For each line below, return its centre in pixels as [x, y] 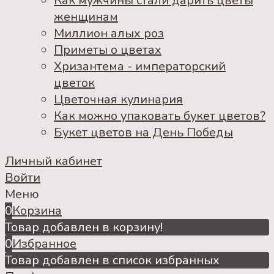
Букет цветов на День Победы [143, 132]
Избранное [44, 243]
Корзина [37, 210]
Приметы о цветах [108, 50]
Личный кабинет [54, 161]
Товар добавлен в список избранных [112, 260]
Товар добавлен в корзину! [84, 227]
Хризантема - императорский [140, 66]
